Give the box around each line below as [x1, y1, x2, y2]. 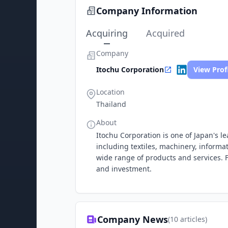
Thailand [96, 99, 126, 109]
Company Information [96, 5, 197, 17]
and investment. [96, 164, 152, 174]
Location [96, 87, 125, 97]
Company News [97, 213, 168, 225]
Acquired [146, 27, 185, 39]
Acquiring [86, 27, 128, 39]
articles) [178, 214, 207, 224]
